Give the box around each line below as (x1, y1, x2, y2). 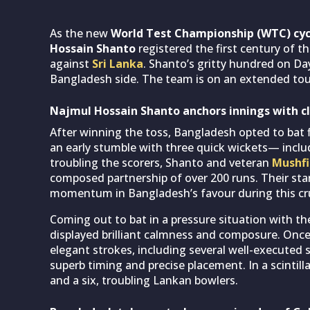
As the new (50, 25, 111, 41)
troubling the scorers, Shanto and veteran (50, 154, 272, 170)
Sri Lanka (92, 55, 143, 71)
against (50, 55, 92, 71)
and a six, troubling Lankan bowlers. (50, 272, 238, 288)
